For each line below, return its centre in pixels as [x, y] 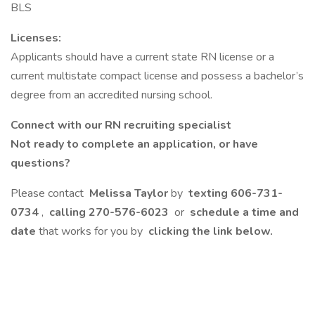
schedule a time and [243, 212]
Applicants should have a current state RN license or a [142, 57]
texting [208, 193]
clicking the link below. [209, 231]
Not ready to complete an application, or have [134, 144]
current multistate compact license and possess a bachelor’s [157, 76]
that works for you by [92, 231]
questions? [42, 163]
